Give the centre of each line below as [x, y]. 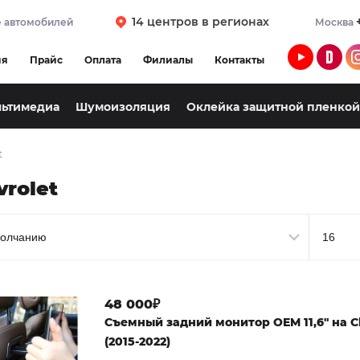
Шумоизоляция [123, 107]
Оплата [103, 59]
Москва [335, 22]
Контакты [239, 59]
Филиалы [168, 59]
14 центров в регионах [200, 22]
